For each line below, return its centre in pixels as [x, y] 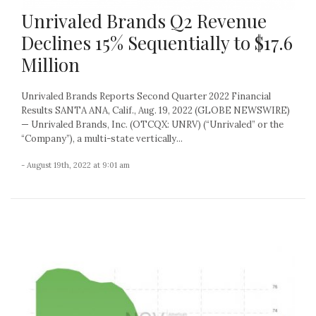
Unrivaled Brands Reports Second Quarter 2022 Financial [146, 97]
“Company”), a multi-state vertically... [102, 139]
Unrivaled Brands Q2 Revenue [144, 21]
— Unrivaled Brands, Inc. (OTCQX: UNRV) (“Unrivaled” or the [152, 125]
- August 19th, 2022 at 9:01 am [75, 165]
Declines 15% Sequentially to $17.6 [157, 43]
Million [50, 65]
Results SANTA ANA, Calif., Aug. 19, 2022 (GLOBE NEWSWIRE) [156, 111]
